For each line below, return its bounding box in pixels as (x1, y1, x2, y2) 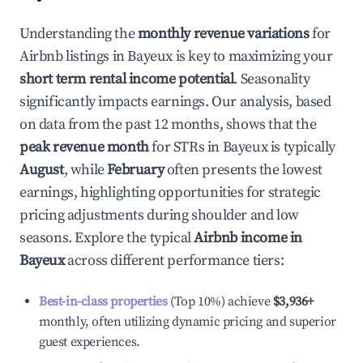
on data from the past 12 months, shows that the (19, 115, 317, 134)
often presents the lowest (164, 160, 322, 179)
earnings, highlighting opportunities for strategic (19, 183, 322, 202)
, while (63, 160, 108, 179)
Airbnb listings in (19, 47, 128, 66)
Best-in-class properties (39, 293, 168, 310)
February (107, 160, 164, 179)
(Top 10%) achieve (167, 293, 271, 310)
